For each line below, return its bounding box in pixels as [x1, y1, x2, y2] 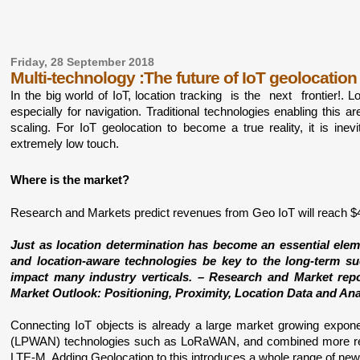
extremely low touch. [10, 137, 123, 150]
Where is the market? [10, 174, 130, 186]
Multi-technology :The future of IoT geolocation [10, 68, 358, 87]
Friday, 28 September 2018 [10, 56, 155, 68]
